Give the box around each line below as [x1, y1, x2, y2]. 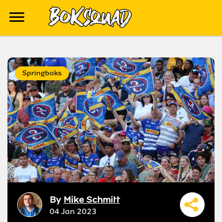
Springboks [22, 68, 61, 78]
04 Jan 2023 [50, 206, 97, 217]
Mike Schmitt [63, 193, 120, 206]
